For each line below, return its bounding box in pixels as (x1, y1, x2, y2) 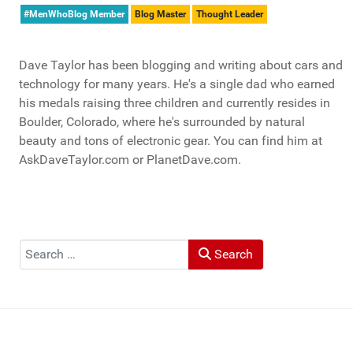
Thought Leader (195, 8, 263, 20)
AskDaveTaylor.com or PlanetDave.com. (19, 152, 241, 168)
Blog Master (135, 8, 187, 20)
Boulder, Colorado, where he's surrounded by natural (19, 114, 305, 130)
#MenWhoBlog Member (24, 8, 125, 20)
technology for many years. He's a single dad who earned (19, 76, 335, 92)
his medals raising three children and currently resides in (19, 95, 330, 111)
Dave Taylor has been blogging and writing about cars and (19, 58, 343, 73)
